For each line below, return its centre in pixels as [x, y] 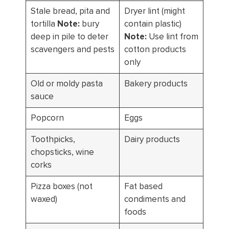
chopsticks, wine [62, 152]
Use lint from [172, 37]
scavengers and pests [72, 49]
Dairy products [152, 139]
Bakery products [156, 84]
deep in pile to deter [69, 37]
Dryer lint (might [154, 11]
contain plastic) [153, 24]
